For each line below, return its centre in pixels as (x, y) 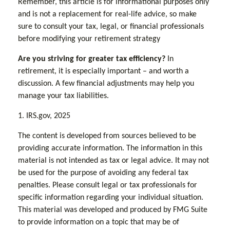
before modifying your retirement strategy (89, 39)
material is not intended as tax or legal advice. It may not (113, 160)
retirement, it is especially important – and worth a (103, 71)
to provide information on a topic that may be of (99, 222)
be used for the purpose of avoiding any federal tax (103, 173)
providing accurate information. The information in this (110, 148)
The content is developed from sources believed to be (107, 136)
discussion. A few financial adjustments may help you (106, 83)
